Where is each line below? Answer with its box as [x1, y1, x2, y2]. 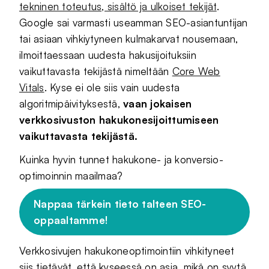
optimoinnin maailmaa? [19, 169, 123, 182]
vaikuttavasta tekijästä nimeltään [19, 65, 172, 77]
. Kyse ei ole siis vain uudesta [44, 81, 180, 94]
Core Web [172, 65, 220, 77]
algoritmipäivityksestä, [19, 97, 124, 110]
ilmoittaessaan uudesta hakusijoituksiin [19, 49, 196, 61]
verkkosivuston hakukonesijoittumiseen [19, 113, 219, 126]
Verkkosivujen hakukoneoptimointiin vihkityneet [19, 244, 235, 257]
